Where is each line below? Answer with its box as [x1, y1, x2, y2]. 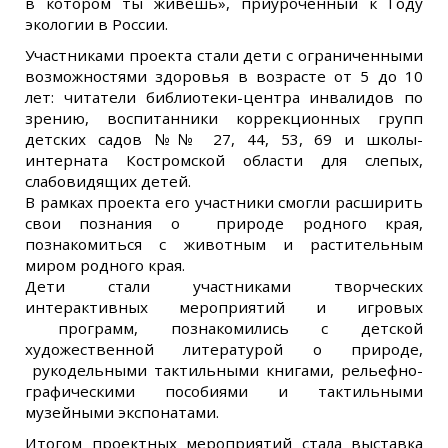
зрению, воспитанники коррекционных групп [25, 108, 423, 128]
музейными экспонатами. [25, 402, 223, 422]
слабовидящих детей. [25, 171, 195, 191]
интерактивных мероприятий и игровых [25, 297, 423, 317]
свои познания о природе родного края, [25, 213, 423, 233]
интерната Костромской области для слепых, [25, 150, 423, 170]
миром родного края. [25, 255, 193, 275]
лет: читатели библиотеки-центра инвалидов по [25, 87, 423, 107]
